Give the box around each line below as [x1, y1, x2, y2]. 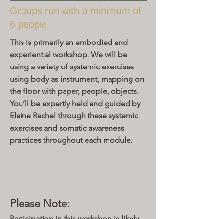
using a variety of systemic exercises [10, 62, 134, 71]
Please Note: [10, 197, 70, 210]
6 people [10, 19, 47, 30]
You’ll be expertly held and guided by [10, 99, 140, 108]
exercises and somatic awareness [10, 123, 124, 132]
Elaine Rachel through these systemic [10, 111, 138, 120]
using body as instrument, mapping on [10, 74, 144, 84]
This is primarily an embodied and [10, 38, 128, 47]
